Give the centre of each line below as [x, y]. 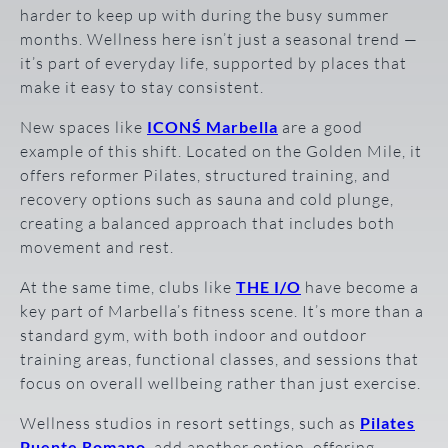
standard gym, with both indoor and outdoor [193, 334]
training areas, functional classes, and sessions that [219, 358]
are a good [320, 126]
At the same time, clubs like [128, 286]
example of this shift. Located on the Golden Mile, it [221, 150]
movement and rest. [97, 246]
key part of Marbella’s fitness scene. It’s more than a [222, 310]
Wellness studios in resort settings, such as [190, 422]
